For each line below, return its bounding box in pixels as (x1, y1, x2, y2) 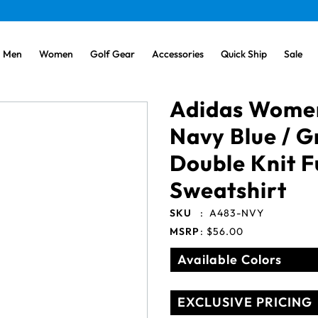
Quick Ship (221, 48, 267, 60)
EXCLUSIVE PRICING (177, 294, 312, 310)
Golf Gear (90, 48, 135, 60)
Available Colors (177, 251, 282, 268)
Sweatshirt (170, 176, 287, 204)
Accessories (152, 48, 204, 60)
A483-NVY (209, 207, 264, 219)
